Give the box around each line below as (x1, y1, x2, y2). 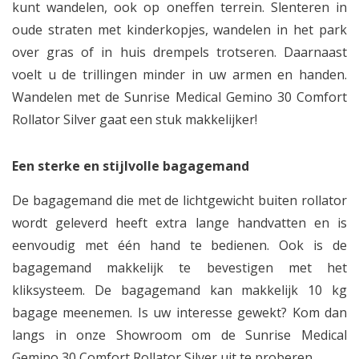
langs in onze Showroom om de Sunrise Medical (12, 326, 347, 344)
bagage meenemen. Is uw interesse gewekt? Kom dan (12, 304, 347, 321)
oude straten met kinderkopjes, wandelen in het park (12, 21, 347, 38)
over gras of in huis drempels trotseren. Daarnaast (12, 43, 347, 61)
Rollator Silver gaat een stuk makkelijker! (12, 111, 257, 128)
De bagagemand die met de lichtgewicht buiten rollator (12, 192, 347, 209)
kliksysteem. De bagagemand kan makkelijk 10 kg (12, 281, 347, 299)
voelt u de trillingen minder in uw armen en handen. (12, 66, 347, 83)
